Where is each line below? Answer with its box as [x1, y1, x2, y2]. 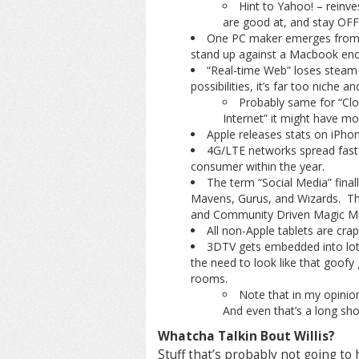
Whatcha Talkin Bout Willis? [158, 328, 335, 345]
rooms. [190, 271, 228, 286]
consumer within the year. [190, 159, 325, 174]
